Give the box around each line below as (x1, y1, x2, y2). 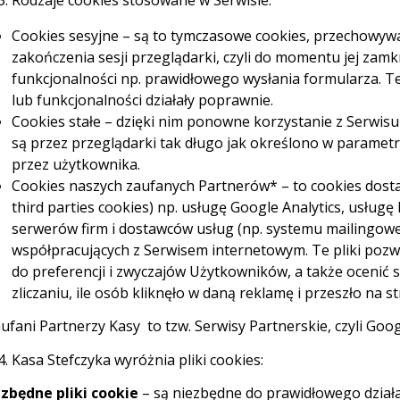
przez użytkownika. (11, 154, 140, 174)
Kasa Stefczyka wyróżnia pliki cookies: (11, 350, 263, 370)
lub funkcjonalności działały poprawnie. (11, 90, 273, 110)
